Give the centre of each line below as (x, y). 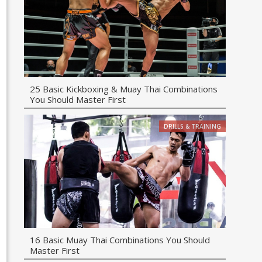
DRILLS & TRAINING (192, 126)
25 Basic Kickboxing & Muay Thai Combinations (123, 89)
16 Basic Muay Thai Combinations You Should (120, 239)
